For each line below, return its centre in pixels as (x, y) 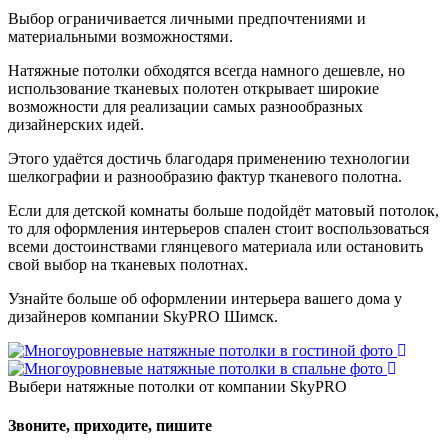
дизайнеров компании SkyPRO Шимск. (143, 316)
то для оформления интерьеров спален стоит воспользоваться (218, 228)
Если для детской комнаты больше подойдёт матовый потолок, (223, 210)
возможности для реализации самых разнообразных (185, 106)
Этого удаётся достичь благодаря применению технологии (209, 158)
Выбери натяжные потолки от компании (149, 386)
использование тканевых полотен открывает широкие (193, 88)
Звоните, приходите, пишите (110, 425)
